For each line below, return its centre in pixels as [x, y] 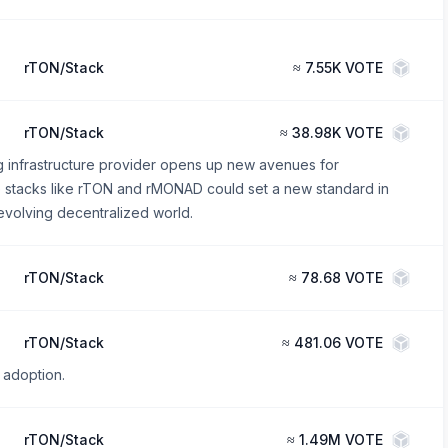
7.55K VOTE [343, 67]
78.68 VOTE [341, 277]
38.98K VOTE [337, 132]
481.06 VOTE [338, 342]
